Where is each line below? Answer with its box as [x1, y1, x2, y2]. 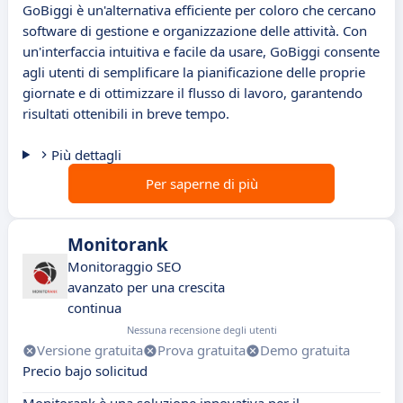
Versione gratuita [37, 341, 143, 360]
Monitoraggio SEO [67, 257, 182, 276]
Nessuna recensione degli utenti [127, 323, 277, 337]
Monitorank [67, 233, 168, 257]
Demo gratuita [260, 341, 350, 360]
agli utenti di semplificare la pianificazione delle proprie [22, 63, 365, 82]
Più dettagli [50, 146, 121, 165]
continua [67, 299, 121, 318]
